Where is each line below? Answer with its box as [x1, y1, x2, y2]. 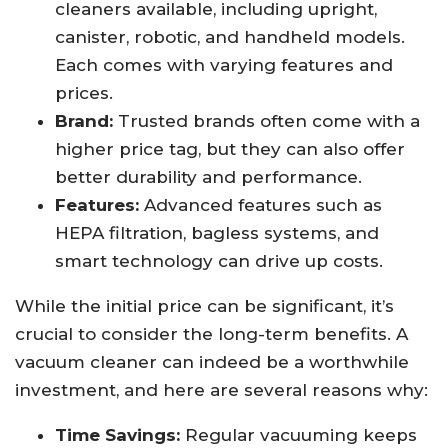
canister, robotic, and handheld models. [55, 27, 405, 48]
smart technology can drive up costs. [55, 251, 383, 272]
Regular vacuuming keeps [180, 425, 417, 446]
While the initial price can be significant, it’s [15, 296, 394, 317]
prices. [55, 83, 113, 104]
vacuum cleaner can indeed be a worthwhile [15, 352, 409, 373]
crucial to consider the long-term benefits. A [15, 324, 408, 345]
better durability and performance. [55, 167, 362, 188]
